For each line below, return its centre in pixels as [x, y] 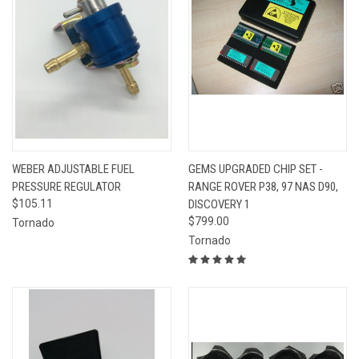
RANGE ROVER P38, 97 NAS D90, [263, 186]
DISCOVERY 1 [219, 204]
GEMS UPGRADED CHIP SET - [255, 169]
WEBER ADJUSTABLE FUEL [73, 169]
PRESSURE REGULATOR [67, 186]
